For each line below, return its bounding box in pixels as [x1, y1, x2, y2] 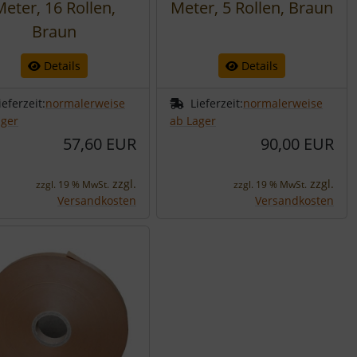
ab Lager [170, 113, 216, 128]
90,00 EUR [261, 133, 334, 155]
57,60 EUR [63, 133, 136, 155]
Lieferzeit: [190, 96, 243, 111]
